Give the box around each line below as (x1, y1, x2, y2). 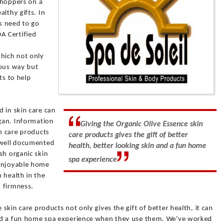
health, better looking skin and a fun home (69, 142, 206, 150)
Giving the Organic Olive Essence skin (80, 120, 203, 128)
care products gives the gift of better (69, 131, 188, 139)
